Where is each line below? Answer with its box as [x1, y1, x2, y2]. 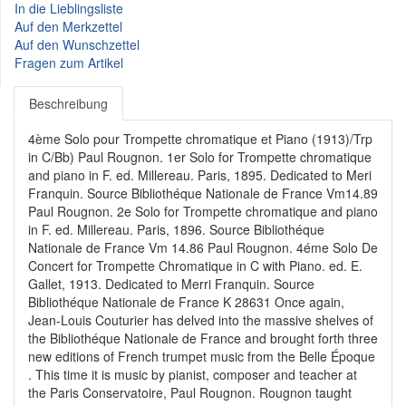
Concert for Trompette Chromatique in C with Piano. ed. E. [28, 256, 362, 275]
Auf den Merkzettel [14, 16, 122, 35]
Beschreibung [29, 93, 108, 112]
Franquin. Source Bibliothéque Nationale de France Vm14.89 [28, 183, 378, 202]
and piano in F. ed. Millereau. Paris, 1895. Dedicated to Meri [28, 165, 372, 184]
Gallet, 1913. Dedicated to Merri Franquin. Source [28, 274, 314, 293]
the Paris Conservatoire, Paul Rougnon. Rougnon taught [28, 382, 352, 401]
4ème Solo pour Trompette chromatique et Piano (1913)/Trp [28, 129, 372, 148]
